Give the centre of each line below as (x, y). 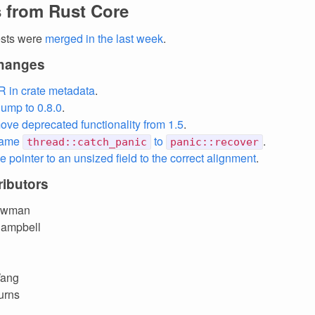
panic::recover (214, 142)
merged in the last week (104, 38)
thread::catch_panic (87, 142)
